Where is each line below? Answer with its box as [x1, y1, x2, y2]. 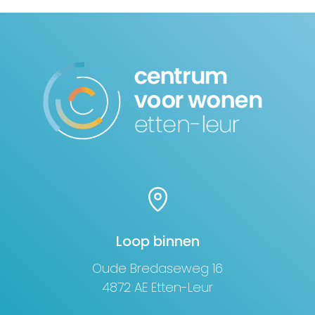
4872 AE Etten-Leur [102, 278, 213, 296]
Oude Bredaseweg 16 [92, 259, 223, 277]
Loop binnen [115, 231, 200, 251]
